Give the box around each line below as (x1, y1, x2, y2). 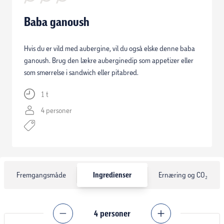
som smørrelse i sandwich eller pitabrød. (24, 68, 138, 77)
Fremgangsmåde (16, 170, 66, 179)
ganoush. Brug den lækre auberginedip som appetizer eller (24, 56, 193, 65)
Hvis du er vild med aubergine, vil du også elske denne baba (24, 44, 195, 53)
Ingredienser (92, 170, 131, 180)
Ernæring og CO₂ (158, 170, 207, 179)
